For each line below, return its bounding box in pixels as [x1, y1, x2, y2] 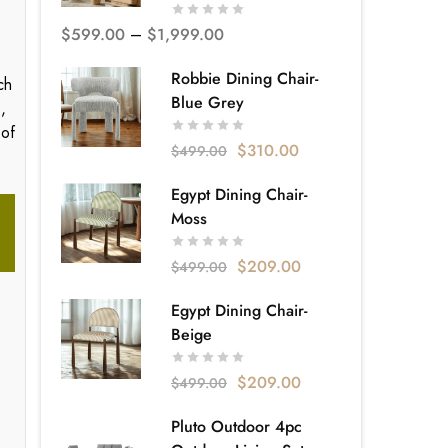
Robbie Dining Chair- [171, 67, 318, 91]
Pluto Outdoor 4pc [171, 415, 302, 439]
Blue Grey [171, 91, 244, 115]
